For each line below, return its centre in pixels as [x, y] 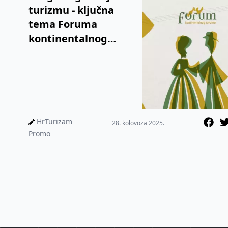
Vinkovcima [58, 67]
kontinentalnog [68, 39]
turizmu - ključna [71, 10]
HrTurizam [54, 122]
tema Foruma [63, 24]
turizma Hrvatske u [77, 53]
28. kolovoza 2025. [138, 123]
